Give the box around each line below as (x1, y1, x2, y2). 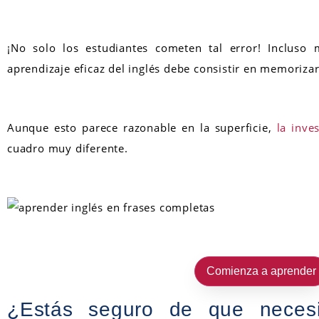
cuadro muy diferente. (7, 140, 128, 155)
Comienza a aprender (206, 264, 316, 277)
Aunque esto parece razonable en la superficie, (7, 120, 277, 135)
